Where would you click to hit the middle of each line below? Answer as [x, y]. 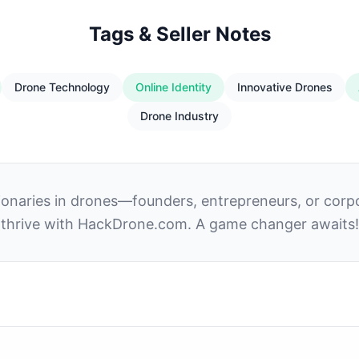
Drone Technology [62, 87]
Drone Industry [179, 116]
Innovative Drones [284, 87]
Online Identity [173, 87]
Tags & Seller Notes [179, 34]
